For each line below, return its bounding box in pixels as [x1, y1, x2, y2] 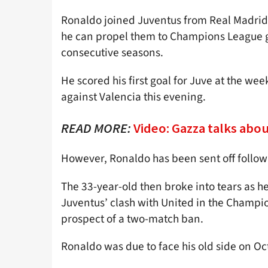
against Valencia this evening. [61, 88, 206, 105]
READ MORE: [61, 120, 131, 137]
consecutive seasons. [61, 44, 163, 62]
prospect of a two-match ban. [61, 210, 203, 227]
